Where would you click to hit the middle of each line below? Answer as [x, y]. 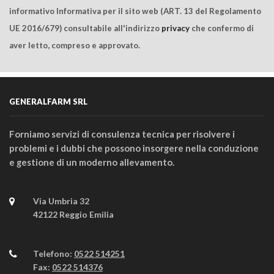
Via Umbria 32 [61, 201]
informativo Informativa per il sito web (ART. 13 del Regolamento [135, 11]
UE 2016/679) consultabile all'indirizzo [85, 28]
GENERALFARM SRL [48, 101]
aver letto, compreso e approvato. [75, 45]
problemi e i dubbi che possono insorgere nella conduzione [134, 148]
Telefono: [54, 254]
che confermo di [222, 28]
